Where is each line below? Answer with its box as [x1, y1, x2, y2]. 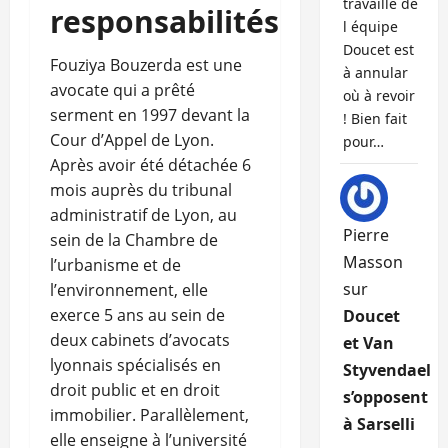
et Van [342, 332, 394, 355]
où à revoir [342, 86, 415, 106]
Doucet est [342, 40, 414, 60]
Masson [342, 251, 403, 274]
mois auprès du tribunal [50, 179, 232, 202]
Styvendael [342, 359, 431, 382]
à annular [342, 63, 408, 83]
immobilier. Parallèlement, [50, 404, 249, 427]
